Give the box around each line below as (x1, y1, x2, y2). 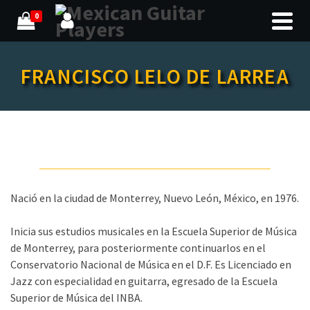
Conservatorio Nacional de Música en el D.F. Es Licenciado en (10, 257, 291, 271)
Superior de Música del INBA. (10, 291, 143, 304)
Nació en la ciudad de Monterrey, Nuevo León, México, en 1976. (10, 191, 299, 205)
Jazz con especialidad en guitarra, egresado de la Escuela (10, 274, 277, 288)
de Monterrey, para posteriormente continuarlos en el (10, 241, 266, 255)
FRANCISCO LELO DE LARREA (21, 63, 289, 89)
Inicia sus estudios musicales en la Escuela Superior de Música (10, 224, 297, 238)
